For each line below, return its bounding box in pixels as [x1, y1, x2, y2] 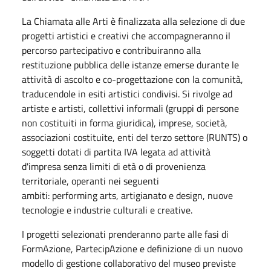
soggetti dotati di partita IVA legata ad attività [22, 144, 211, 159]
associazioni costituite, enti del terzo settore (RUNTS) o [22, 129, 247, 145]
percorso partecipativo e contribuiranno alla [22, 42, 201, 57]
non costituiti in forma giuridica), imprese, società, [22, 115, 227, 130]
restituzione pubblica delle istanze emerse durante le [22, 57, 239, 72]
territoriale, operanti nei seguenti [22, 173, 159, 188]
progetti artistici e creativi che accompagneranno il [22, 28, 230, 43]
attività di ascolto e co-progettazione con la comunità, [22, 71, 243, 87]
